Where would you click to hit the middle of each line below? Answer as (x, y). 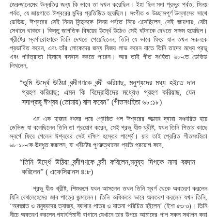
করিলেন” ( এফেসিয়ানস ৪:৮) (57, 172)
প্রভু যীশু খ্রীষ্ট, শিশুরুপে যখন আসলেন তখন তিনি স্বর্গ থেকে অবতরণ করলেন (120, 189)
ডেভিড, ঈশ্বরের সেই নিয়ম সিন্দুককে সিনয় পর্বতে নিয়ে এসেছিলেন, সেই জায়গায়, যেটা (108, 22)
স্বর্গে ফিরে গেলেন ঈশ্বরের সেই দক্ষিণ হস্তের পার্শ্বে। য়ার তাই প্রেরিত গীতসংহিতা (108, 136)
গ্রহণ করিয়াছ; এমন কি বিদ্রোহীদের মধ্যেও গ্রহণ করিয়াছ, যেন (108, 92)
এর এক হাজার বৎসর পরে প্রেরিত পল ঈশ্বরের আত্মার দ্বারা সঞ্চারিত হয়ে (120, 119)
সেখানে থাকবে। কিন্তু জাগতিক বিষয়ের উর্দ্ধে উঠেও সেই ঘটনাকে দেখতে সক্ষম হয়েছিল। (108, 31)
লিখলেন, (19, 66)
